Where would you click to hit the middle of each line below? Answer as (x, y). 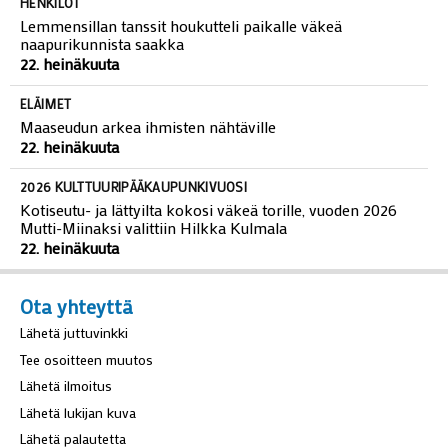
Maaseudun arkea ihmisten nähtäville (148, 126)
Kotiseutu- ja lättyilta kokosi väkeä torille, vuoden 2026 (208, 209)
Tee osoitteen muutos (86, 359)
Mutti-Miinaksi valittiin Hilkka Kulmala (153, 227)
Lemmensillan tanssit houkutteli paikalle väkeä (181, 25)
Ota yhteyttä (76, 306)
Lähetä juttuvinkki (74, 332)
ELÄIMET (46, 103)
